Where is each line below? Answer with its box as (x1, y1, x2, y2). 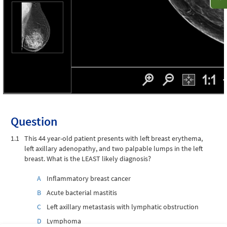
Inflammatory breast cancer (47, 174, 131, 183)
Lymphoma (47, 216, 81, 225)
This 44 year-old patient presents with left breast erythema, (24, 134, 203, 143)
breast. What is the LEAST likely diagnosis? (24, 154, 151, 163)
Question (11, 113, 57, 129)
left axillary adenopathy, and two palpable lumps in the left (24, 144, 203, 153)
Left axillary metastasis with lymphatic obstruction (47, 202, 199, 211)
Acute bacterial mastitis (47, 188, 117, 197)
